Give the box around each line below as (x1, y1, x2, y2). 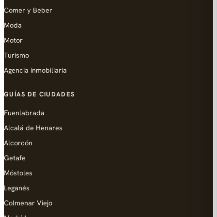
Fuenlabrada (4, 108, 45, 117)
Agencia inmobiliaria (4, 65, 67, 75)
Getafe (4, 153, 26, 162)
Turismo (4, 50, 29, 60)
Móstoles (4, 168, 32, 177)
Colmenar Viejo (4, 198, 52, 207)
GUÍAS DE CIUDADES (4, 90, 75, 98)
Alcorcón (4, 138, 32, 147)
